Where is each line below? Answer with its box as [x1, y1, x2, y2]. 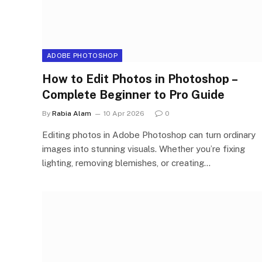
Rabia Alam [52, 109, 91, 118]
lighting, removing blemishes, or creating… [42, 158, 211, 168]
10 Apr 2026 [104, 109, 144, 118]
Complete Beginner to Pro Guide [42, 88, 225, 102]
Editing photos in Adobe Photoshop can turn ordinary [42, 130, 256, 140]
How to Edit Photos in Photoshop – [42, 72, 237, 86]
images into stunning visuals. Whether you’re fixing [42, 144, 245, 154]
